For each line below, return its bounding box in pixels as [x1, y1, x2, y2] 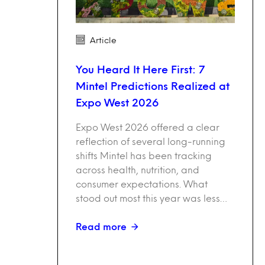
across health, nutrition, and [76, 166, 199, 174]
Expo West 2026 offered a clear [76, 123, 219, 131]
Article [90, 37, 117, 44]
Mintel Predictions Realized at [76, 82, 230, 91]
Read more [76, 222, 127, 231]
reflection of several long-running [76, 137, 225, 146]
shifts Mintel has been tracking [76, 151, 212, 160]
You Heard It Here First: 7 [76, 65, 205, 74]
